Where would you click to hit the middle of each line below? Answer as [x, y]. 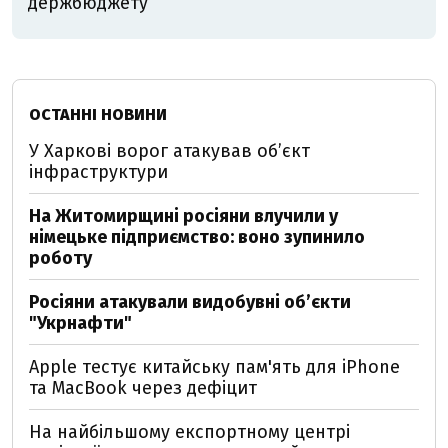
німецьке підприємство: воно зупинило [197, 236]
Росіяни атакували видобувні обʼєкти [190, 301]
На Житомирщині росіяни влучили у [183, 215]
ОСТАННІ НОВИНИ [98, 114]
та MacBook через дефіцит [143, 387]
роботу [60, 257]
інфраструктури [98, 171]
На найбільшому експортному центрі [189, 431]
